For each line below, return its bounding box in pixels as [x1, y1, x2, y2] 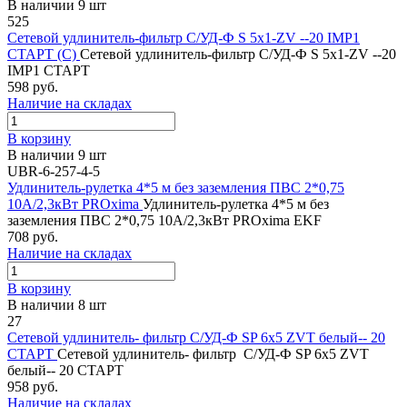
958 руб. [7, 378, 58, 394]
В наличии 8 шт [7, 296, 106, 313]
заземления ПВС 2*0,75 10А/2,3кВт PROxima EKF [7, 212, 322, 228]
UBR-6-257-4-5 [7, 163, 100, 179]
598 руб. [7, 78, 58, 94]
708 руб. [7, 228, 58, 244]
